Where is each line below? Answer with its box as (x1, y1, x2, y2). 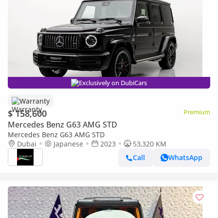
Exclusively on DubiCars (79, 78, 147, 87)
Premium (183, 107, 210, 116)
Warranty (19, 96, 50, 106)
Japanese (54, 139, 83, 148)
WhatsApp (168, 153, 202, 163)
